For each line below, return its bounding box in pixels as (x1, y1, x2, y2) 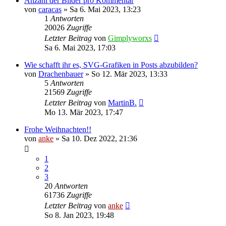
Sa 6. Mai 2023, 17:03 (44, 43, 116, 52)
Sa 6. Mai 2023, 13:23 (70, 5, 141, 14)
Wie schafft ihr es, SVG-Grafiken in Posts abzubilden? (24, 60, 198, 69)
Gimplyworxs (108, 33, 152, 42)
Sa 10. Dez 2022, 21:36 (62, 134, 137, 143)
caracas (38, 5, 62, 14)
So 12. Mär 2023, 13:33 (91, 69, 167, 78)
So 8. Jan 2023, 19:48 (44, 210, 114, 219)
